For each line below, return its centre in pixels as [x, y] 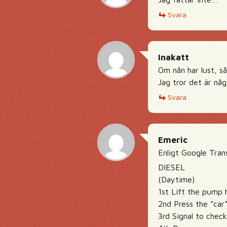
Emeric [173, 140]
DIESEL [172, 167]
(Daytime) [176, 179]
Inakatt [174, 57]
